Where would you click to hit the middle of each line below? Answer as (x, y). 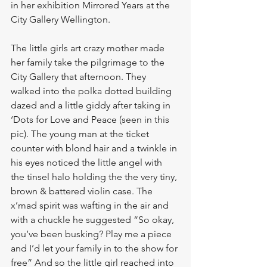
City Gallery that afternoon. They (80, 77)
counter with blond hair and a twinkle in (95, 148)
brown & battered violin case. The (83, 191)
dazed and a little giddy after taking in (92, 105)
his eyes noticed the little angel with (88, 162)
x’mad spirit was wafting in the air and (91, 205)
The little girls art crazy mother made (89, 48)
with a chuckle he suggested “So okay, (94, 220)
